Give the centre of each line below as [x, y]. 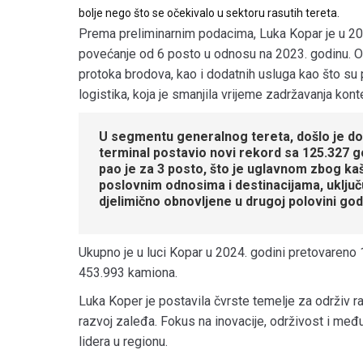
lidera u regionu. [123, 341]
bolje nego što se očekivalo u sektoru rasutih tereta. [209, 13]
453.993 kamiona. [128, 272]
